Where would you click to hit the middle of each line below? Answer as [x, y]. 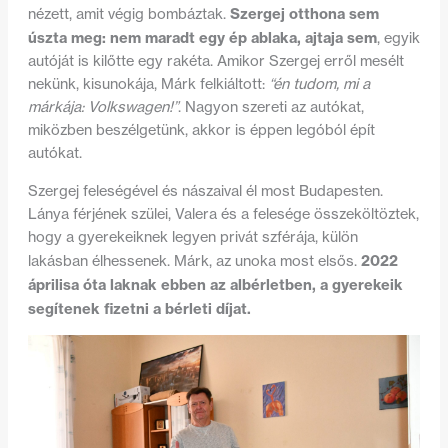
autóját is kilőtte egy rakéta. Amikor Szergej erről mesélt [215, 61]
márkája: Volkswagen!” [102, 107]
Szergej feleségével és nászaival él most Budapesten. [205, 190]
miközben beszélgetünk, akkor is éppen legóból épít [201, 130]
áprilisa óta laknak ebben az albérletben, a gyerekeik [215, 284]
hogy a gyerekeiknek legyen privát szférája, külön [192, 236]
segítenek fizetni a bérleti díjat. [139, 308]
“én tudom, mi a [319, 84]
